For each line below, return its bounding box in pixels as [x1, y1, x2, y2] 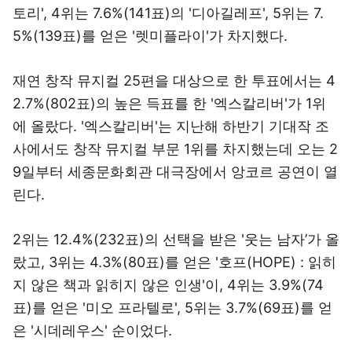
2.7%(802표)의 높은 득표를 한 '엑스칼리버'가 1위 [13, 95, 326, 112]
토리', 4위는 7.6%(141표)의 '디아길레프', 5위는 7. [13, 5, 324, 21]
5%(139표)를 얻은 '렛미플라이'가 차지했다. [13, 27, 288, 44]
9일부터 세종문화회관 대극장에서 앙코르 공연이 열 [13, 163, 338, 180]
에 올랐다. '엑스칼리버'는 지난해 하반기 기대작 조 [13, 118, 329, 134]
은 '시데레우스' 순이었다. [13, 322, 172, 339]
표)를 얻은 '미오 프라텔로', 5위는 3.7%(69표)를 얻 [13, 299, 332, 316]
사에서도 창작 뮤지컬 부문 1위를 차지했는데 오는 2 [13, 141, 338, 157]
